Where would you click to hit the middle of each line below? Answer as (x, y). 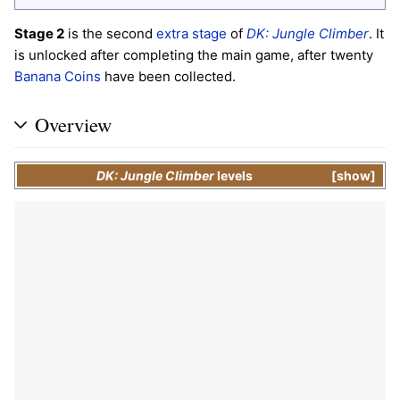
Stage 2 (39, 34)
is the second (110, 34)
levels (235, 175)
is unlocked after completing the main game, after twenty (194, 55)
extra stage (192, 34)
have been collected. (168, 77)
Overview (73, 124)
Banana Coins (58, 77)
